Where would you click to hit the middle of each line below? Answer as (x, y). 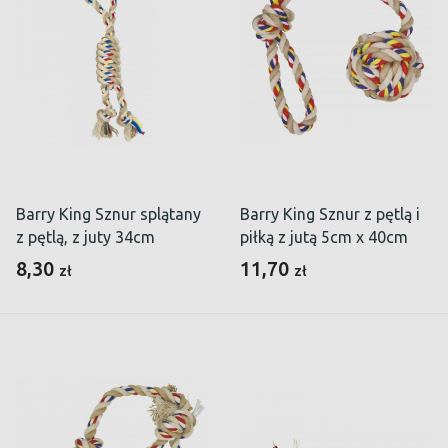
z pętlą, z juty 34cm (85, 237)
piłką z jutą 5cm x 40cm (324, 237)
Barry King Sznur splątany (108, 214)
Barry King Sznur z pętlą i (330, 214)
